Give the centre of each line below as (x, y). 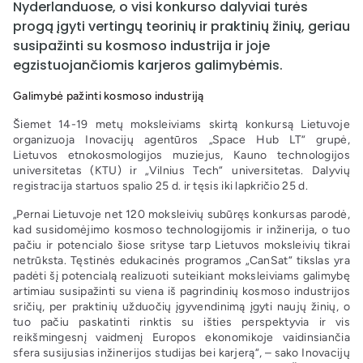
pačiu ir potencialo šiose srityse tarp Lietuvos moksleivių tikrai (181, 246)
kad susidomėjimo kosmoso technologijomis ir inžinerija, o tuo (181, 230)
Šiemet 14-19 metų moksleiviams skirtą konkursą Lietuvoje (181, 125)
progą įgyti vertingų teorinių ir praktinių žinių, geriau (181, 27)
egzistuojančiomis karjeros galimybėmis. (148, 66)
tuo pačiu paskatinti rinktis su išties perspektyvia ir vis (181, 322)
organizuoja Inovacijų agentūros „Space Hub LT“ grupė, (181, 140)
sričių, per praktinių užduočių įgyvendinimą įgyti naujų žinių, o (181, 307)
